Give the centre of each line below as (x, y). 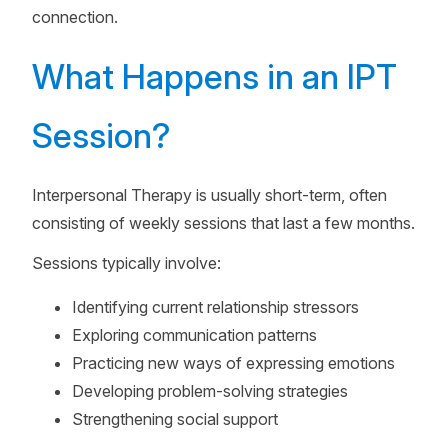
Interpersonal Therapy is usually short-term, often (209, 195)
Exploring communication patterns (194, 335)
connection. (75, 17)
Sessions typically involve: (126, 263)
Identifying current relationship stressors (215, 307)
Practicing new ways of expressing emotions (233, 363)
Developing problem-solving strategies (210, 391)
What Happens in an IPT (214, 76)
